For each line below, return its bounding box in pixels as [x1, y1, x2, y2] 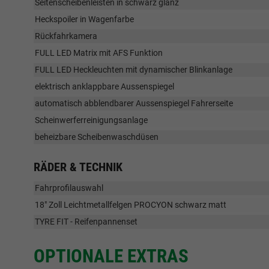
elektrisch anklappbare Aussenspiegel [35, 82, 174, 92]
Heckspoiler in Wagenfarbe [35, 14, 134, 25]
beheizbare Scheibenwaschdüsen [35, 132, 159, 142]
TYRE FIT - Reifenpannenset [35, 217, 138, 227]
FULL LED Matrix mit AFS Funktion [35, 48, 163, 58]
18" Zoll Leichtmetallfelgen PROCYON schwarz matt [35, 200, 226, 210]
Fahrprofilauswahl [35, 183, 103, 193]
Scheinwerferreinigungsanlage [35, 115, 148, 125]
